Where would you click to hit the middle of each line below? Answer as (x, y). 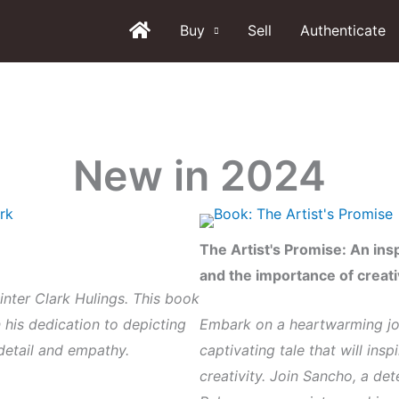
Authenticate (343, 30)
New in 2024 (199, 175)
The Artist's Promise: (275, 249)
